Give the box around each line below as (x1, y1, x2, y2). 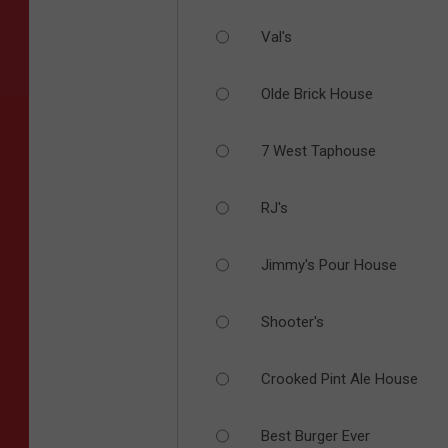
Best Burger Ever (260, 426, 370, 445)
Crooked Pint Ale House (260, 369, 418, 388)
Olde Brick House (260, 84, 373, 103)
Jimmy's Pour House (260, 255, 397, 274)
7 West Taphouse (260, 141, 376, 160)
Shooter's (260, 312, 324, 331)
